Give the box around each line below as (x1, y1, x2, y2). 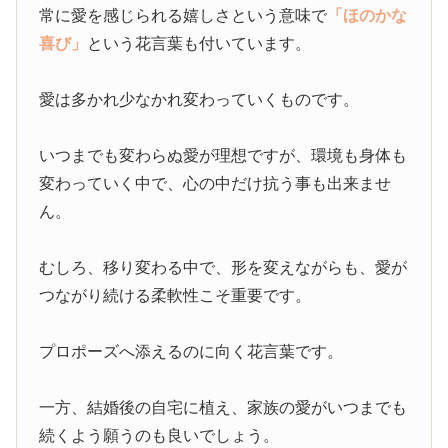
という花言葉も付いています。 (87, 35, 312, 53)
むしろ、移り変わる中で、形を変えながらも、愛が (39, 259, 408, 277)
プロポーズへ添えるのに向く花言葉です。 (39, 343, 344, 361)
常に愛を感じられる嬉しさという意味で (39, 7, 328, 25)
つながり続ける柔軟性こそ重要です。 (39, 287, 312, 305)
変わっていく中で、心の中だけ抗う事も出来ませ (39, 175, 392, 193)
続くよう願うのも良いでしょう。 (39, 427, 280, 445)
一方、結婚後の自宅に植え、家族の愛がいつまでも (39, 399, 408, 417)
